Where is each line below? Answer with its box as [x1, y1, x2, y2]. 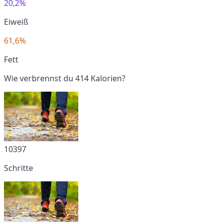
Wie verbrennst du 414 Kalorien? [4, 72, 125, 84]
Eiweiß [4, 16, 28, 27]
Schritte [4, 162, 33, 173]
